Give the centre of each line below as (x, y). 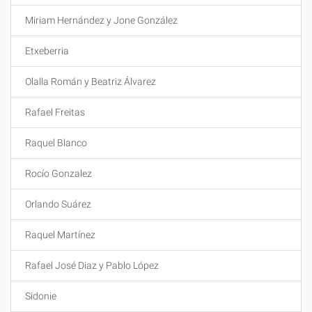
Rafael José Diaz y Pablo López (92, 265)
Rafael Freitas (55, 112)
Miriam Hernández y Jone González (101, 20)
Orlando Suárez (58, 204)
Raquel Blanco (56, 143)
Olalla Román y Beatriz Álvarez (91, 81)
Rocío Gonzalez (58, 173)
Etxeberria (47, 51)
